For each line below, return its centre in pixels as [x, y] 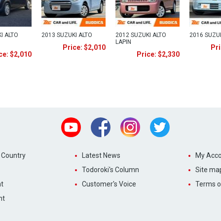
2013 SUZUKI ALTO [67, 35]
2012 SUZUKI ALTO [141, 35]
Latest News [101, 155]
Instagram [156, 121]
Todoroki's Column [110, 170]
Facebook [126, 121]
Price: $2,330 [158, 54]
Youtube [94, 121]
